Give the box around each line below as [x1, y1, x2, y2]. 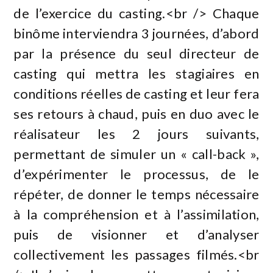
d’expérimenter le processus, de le [13, 165, 260, 182]
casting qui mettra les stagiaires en [13, 65, 260, 82]
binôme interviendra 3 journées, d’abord [13, 24, 260, 41]
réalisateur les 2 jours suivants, [13, 125, 260, 142]
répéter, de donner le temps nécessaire [13, 185, 260, 202]
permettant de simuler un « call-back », [13, 145, 260, 162]
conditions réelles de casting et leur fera [13, 85, 260, 102]
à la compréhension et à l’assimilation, [13, 205, 260, 222]
